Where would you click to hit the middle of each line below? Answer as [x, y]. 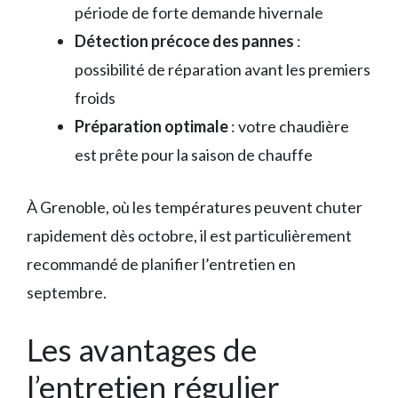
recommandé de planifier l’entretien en [161, 263]
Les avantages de [142, 349]
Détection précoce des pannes [184, 40]
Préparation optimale [151, 126]
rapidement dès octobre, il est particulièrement [189, 235]
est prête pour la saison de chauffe [194, 154]
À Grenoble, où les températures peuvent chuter [195, 207]
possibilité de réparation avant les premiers [223, 69]
